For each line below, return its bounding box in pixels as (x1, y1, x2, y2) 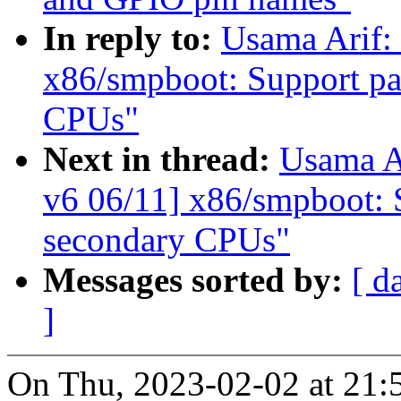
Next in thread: (43, 140, 279, 179)
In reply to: (43, 19, 221, 58)
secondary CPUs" (43, 220, 290, 260)
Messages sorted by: (43, 260, 352, 300)
